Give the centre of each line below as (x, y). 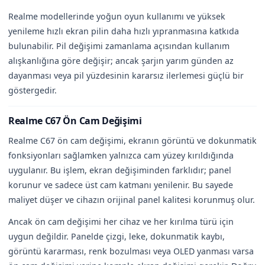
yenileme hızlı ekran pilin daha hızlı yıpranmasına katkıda (124, 31)
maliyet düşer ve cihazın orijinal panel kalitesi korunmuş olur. (132, 199)
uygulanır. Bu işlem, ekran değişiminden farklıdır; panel (120, 170)
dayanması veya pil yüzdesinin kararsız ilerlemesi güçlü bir (126, 75)
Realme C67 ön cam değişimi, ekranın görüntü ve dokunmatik (132, 140)
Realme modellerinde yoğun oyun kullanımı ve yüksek (117, 16)
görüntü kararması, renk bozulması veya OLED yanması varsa (131, 251)
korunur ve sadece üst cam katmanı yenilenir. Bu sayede (121, 185)
